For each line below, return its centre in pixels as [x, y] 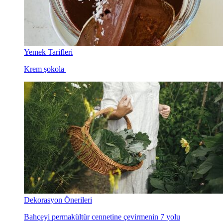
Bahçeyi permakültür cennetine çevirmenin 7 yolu [102, 217]
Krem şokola [45, 69]
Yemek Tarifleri [48, 52]
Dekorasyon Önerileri [58, 200]
